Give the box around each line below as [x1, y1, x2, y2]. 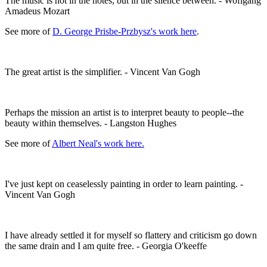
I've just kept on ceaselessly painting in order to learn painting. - [5, 178, 243, 189]
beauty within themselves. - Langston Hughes [5, 117, 179, 128]
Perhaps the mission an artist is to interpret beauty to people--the [5, 107, 244, 117]
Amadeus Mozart [5, 5, 72, 16]
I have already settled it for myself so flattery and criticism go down [5, 229, 257, 240]
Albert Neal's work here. [52, 138, 144, 148]
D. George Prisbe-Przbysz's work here [52, 26, 197, 36]
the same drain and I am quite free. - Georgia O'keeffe [5, 240, 209, 251]
